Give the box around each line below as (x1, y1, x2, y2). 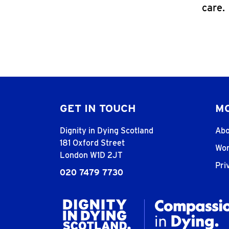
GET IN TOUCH (60, 102, 136, 115)
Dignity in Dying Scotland (60, 126, 153, 136)
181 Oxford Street (60, 138, 125, 148)
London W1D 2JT (60, 150, 123, 161)
